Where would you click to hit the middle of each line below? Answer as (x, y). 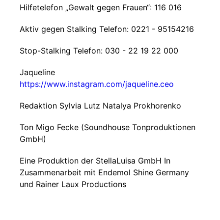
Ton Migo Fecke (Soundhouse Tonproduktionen (108, 127)
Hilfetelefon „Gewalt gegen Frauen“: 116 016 (101, 7)
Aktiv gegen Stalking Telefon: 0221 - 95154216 (107, 29)
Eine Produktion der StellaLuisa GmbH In (95, 161)
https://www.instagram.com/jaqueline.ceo (97, 84)
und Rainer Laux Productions (73, 184)
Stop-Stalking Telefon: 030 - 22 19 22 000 (99, 51)
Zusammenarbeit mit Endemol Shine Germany (104, 172)
